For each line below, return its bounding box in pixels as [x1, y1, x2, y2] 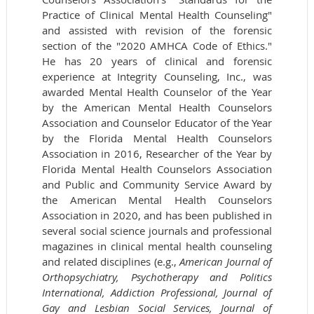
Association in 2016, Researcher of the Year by [42, 146, 272, 161]
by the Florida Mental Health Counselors [42, 131, 272, 146]
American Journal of [179, 254, 272, 269]
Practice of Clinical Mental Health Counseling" [42, 8, 272, 22]
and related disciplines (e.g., [42, 254, 179, 269]
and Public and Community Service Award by [42, 177, 272, 192]
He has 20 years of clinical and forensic [42, 54, 272, 69]
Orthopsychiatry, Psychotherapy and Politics [42, 270, 272, 285]
